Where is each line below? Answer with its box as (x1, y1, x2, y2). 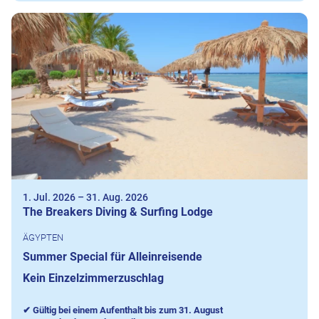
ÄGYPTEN (23, 232, 63, 244)
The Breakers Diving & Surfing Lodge (23, 205, 213, 219)
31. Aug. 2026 (86, 192, 148, 204)
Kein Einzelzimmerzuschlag (23, 271, 164, 286)
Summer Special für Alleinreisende (23, 250, 202, 264)
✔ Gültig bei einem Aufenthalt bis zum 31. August (23, 305, 223, 316)
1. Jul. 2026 (23, 192, 75, 204)
